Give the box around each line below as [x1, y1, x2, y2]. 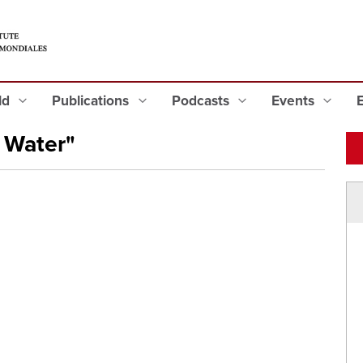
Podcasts [171, 92, 233, 109]
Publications [52, 92, 133, 109]
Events [271, 92, 318, 109]
